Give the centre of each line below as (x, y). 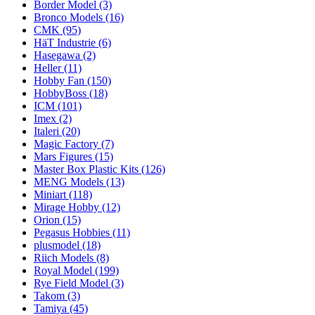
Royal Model (64, 271)
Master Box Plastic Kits (88, 169)
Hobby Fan (60, 81)
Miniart (51, 195)
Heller (49, 68)
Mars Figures (64, 157)
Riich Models (65, 258)
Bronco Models (70, 18)
